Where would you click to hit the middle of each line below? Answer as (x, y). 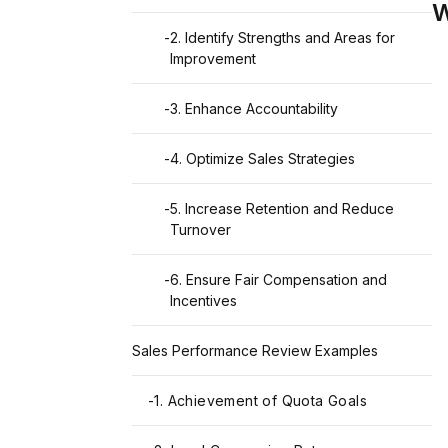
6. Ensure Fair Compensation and (278, 280)
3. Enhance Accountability (254, 109)
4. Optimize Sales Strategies (262, 159)
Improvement (213, 59)
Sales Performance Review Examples (255, 351)
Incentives (203, 301)
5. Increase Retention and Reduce (282, 209)
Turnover (200, 230)
